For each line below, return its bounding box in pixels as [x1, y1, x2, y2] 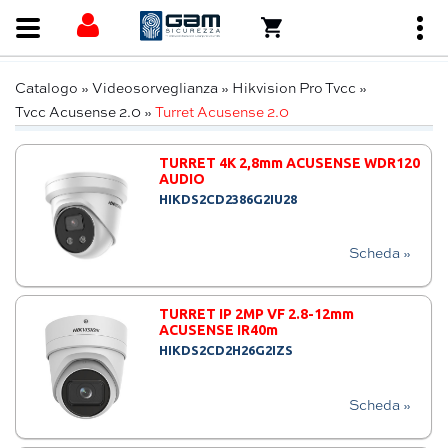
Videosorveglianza [92, 82, 218, 96]
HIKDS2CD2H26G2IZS [159, 343, 294, 358]
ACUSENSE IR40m [159, 322, 279, 339]
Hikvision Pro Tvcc [232, 82, 356, 96]
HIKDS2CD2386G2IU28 [159, 192, 298, 206]
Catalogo [15, 82, 78, 96]
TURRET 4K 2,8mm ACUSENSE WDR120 [159, 155, 421, 171]
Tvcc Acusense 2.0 [15, 106, 141, 120]
